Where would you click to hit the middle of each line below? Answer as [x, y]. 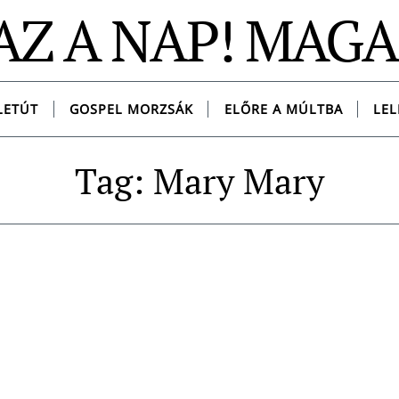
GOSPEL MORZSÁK [131, 110]
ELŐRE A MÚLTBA [283, 110]
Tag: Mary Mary [199, 181]
